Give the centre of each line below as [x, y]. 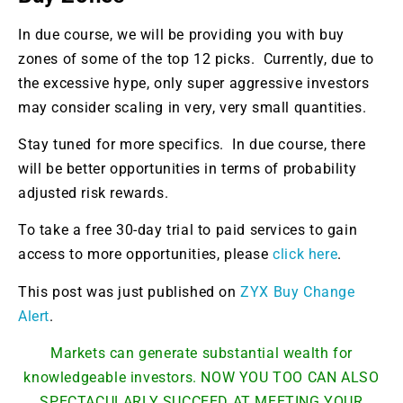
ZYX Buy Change [298, 291]
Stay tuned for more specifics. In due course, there [192, 145]
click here [305, 255]
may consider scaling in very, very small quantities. [193, 107]
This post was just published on [130, 291]
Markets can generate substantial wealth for [201, 354]
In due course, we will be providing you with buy [181, 34]
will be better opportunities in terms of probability [188, 169]
